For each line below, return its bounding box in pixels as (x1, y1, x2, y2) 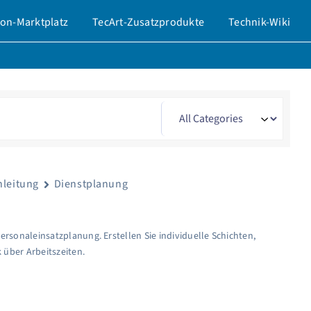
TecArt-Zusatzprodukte (92, 14, 205, 30)
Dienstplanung (53, 176, 128, 192)
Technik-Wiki (228, 14, 290, 30)
